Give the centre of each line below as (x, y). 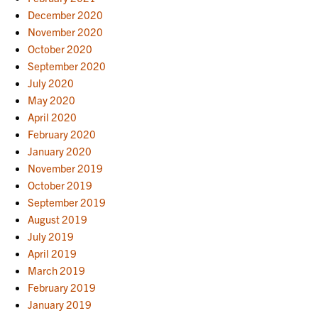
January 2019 (60, 304)
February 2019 (62, 287)
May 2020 (52, 100)
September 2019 (67, 202)
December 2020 (66, 15)
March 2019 (57, 270)
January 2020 (60, 151)
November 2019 (66, 168)
